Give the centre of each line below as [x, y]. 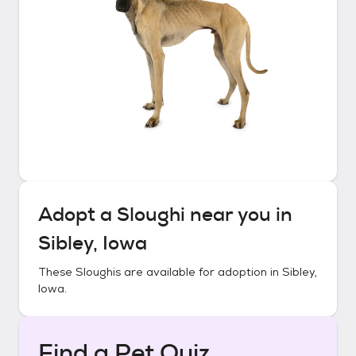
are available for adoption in [201, 272]
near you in [239, 215]
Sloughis [98, 272]
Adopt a [77, 215]
